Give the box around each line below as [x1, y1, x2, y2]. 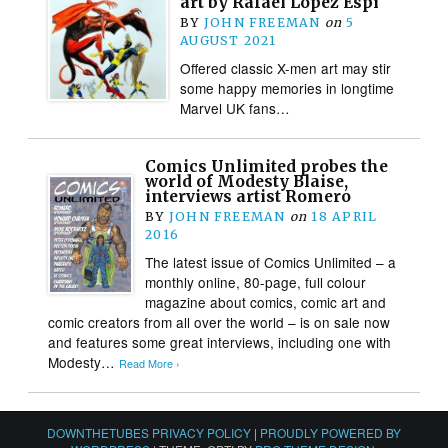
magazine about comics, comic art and [145, 291, 387, 312]
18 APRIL [311, 208, 378, 224]
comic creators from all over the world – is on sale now [48, 311, 391, 332]
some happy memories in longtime [180, 77, 395, 98]
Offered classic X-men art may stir [180, 57, 392, 78]
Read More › [119, 355, 181, 371]
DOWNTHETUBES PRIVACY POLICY [47, 423, 251, 441]
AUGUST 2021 [180, 32, 277, 48]
